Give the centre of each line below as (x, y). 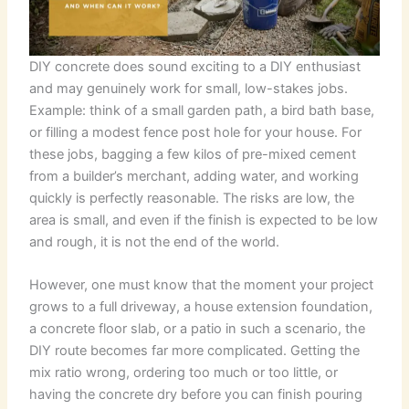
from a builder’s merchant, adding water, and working (194, 177)
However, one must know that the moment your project (202, 285)
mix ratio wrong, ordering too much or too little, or (184, 373)
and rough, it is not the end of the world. (155, 242)
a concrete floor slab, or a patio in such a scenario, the (198, 329)
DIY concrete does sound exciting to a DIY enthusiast (195, 67)
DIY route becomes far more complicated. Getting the (195, 351)
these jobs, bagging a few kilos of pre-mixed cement (193, 155)
